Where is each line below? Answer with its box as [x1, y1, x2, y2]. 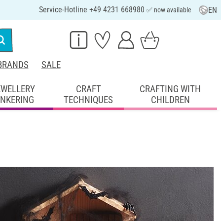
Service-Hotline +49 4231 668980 [38, 5, 147, 14]
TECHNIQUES [64, 94, 113, 106]
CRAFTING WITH [140, 83, 201, 95]
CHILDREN [150, 94, 190, 106]
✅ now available [146, 6, 191, 14]
